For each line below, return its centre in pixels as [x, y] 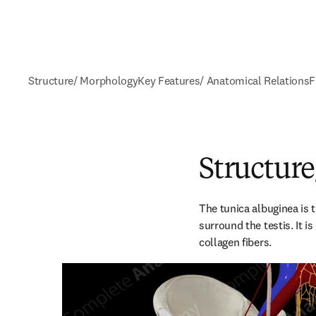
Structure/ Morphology [83, 80]
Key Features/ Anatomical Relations [224, 80]
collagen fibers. [235, 242]
